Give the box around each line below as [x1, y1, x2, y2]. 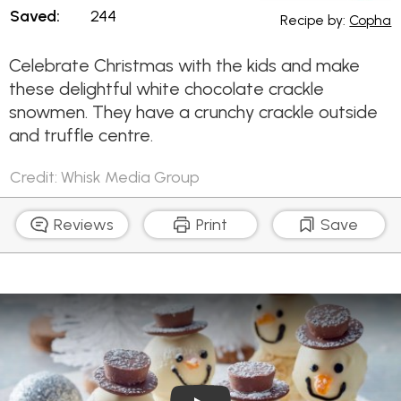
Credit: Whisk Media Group [10, 166, 200, 186]
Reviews [50, 215, 115, 235]
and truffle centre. [9, 124, 153, 147]
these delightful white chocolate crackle [9, 78, 324, 100]
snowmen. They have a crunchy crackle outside [9, 101, 378, 124]
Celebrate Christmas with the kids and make [9, 55, 360, 77]
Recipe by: [280, 11, 350, 29]
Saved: [10, 6, 61, 26]
